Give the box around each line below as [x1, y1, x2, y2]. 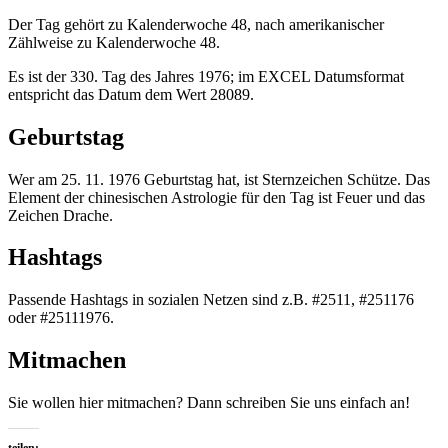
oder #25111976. [8, 309, 114, 327]
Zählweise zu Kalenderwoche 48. [8, 33, 220, 51]
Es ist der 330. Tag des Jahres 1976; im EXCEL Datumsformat [8, 67, 404, 85]
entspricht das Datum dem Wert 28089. [8, 85, 254, 103]
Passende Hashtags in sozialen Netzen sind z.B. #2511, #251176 [8, 291, 414, 309]
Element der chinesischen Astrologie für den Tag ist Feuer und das [8, 188, 425, 206]
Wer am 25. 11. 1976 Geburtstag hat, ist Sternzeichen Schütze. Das [8, 170, 430, 188]
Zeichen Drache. [8, 206, 113, 224]
